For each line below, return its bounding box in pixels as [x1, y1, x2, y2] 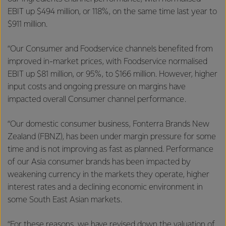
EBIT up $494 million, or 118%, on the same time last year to [8, 7, 217, 16]
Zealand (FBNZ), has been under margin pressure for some [8, 132, 216, 141]
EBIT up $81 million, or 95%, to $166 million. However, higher [8, 70, 217, 79]
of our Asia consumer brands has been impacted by [8, 157, 191, 166]
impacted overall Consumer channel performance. [8, 95, 190, 104]
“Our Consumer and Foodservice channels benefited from [8, 44, 213, 53]
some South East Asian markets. [8, 195, 124, 204]
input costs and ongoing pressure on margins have [8, 82, 186, 91]
